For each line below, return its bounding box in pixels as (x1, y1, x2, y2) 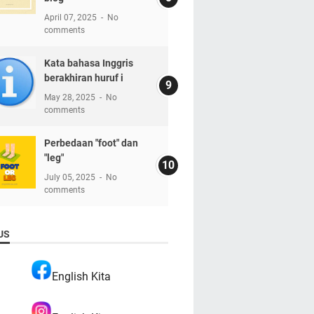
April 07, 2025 (43, 12, 99, 22)
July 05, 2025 (43, 172, 97, 182)
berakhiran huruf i (43, 71, 123, 83)
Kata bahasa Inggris (43, 57, 133, 69)
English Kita (51, 269, 111, 283)
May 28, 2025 (43, 92, 97, 102)
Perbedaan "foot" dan (43, 137, 138, 149)
